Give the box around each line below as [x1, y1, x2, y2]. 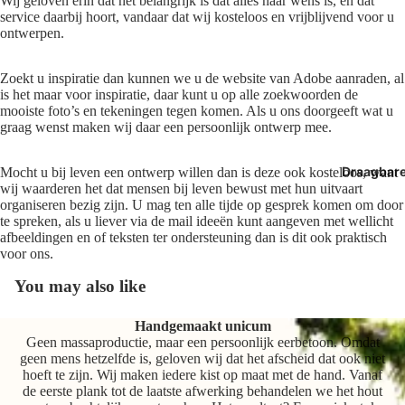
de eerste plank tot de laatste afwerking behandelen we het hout [23, 383, 382, 400]
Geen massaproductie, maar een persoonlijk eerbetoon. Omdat [25, 334, 380, 351]
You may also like [14, 277, 146, 297]
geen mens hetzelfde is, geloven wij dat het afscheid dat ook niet [20, 351, 385, 367]
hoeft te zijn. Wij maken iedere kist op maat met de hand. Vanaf [23, 367, 382, 383]
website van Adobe [222, 71, 332, 87]
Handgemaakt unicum [134, 318, 271, 334]
